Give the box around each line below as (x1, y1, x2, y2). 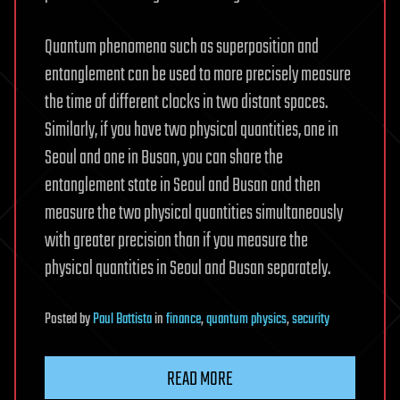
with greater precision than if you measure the (45, 225, 308, 256)
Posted (45, 307, 79, 331)
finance (166, 307, 201, 331)
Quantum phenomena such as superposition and (45, 31, 319, 62)
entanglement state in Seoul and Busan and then (45, 170, 321, 201)
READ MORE (167, 363, 233, 395)
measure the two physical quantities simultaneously (45, 197, 343, 229)
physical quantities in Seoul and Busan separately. (45, 253, 330, 284)
